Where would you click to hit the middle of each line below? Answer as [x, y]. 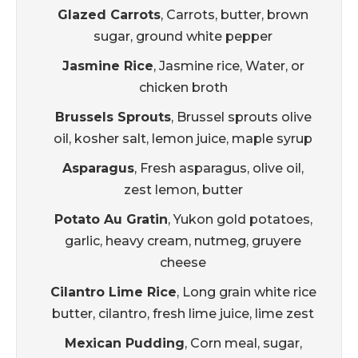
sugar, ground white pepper [183, 37]
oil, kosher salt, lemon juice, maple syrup [183, 139]
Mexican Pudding [124, 344]
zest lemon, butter [183, 190]
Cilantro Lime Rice [113, 292]
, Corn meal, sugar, [243, 344]
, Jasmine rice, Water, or [229, 66]
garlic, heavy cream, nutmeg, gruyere [183, 241]
